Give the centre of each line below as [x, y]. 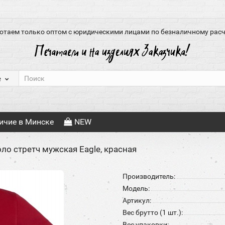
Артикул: [137, 200]
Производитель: [149, 176]
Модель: [136, 188]
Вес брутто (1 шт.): [153, 212]
